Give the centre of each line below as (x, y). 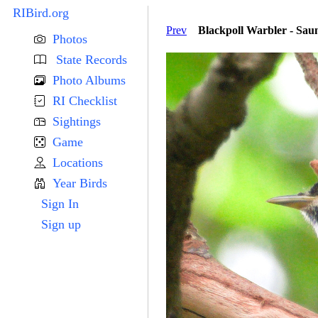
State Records (90, 60)
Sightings (77, 121)
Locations (78, 163)
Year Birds (80, 183)
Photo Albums (89, 80)
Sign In (60, 204)
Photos (70, 39)
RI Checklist (85, 101)
